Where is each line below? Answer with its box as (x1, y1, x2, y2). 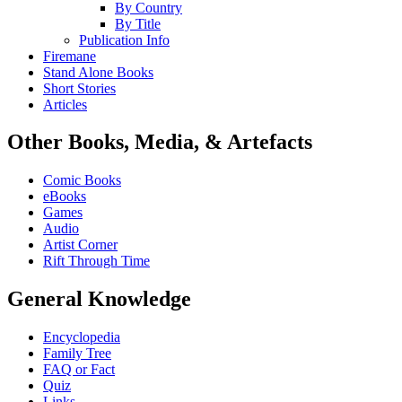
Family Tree (43, 345, 111, 362)
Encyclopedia (43, 329, 120, 345)
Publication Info (79, 31, 170, 48)
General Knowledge (7, 287, 191, 311)
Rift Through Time (43, 253, 150, 269)
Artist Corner (43, 237, 118, 253)
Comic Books (43, 172, 121, 188)
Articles (43, 96, 87, 112)
